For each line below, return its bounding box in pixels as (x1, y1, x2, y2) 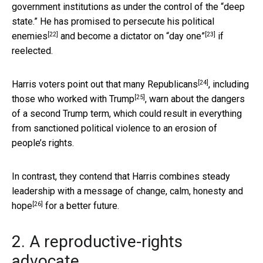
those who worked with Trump (12, 93, 134, 105)
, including (208, 79, 249, 90)
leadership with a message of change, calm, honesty (12, 186, 228, 197)
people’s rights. (12, 137, 74, 149)
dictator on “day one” (120, 31, 205, 42)
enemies (12, 31, 48, 42)
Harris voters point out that (12, 79, 123, 90)
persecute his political (123, 16, 214, 28)
